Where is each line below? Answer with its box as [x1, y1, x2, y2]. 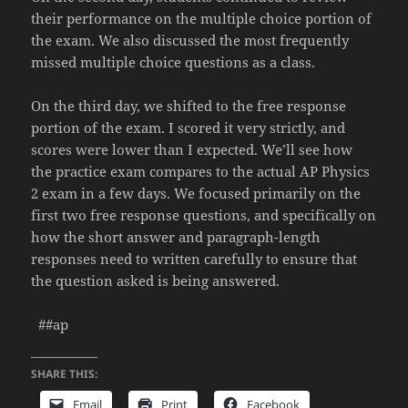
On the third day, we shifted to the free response [31, 97, 347, 116]
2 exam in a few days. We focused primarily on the [31, 184, 362, 203]
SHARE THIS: [31, 366, 98, 382]
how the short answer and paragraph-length [31, 228, 321, 247]
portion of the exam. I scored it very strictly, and [31, 118, 346, 138]
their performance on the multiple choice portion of [31, 9, 372, 28]
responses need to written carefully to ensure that [31, 250, 358, 269]
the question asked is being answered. [31, 271, 280, 291]
